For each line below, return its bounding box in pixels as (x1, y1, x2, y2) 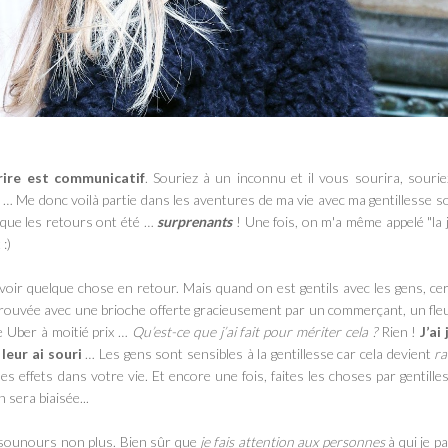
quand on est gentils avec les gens (215, 278, 423, 296)
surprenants (157, 212, 233, 230)
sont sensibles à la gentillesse (155, 344, 334, 362)
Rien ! (376, 322, 421, 340)
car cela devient (333, 344, 435, 362)
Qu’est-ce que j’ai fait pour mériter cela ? (131, 322, 377, 340)
